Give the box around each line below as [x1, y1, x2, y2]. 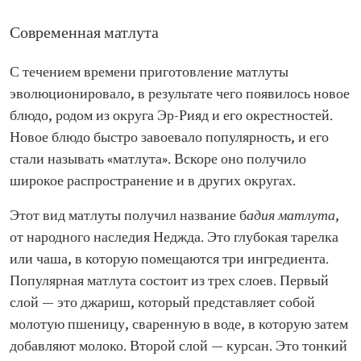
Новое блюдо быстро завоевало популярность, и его [10, 130, 329, 147]
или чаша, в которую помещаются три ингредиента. [10, 251, 329, 268]
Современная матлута [10, 24, 159, 44]
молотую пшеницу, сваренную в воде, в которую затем [10, 317, 348, 334]
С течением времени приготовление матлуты [10, 64, 288, 81]
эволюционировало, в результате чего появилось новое [10, 86, 350, 103]
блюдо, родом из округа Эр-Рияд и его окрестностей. [10, 108, 333, 125]
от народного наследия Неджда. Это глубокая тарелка [10, 230, 338, 247]
